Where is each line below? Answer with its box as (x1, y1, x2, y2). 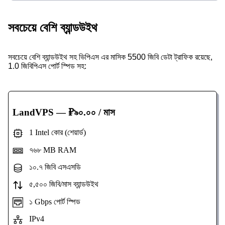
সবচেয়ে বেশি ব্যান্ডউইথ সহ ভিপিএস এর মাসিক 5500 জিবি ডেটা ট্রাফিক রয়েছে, (8, 52, 212, 61)
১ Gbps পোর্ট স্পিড (23, 197, 80, 206)
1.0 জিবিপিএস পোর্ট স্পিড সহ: (8, 61, 86, 70)
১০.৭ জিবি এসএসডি (23, 162, 81, 171)
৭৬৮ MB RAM (23, 145, 76, 154)
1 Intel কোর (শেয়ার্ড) (23, 128, 86, 137)
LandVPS (13, 107, 54, 118)
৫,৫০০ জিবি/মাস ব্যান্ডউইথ (23, 180, 98, 189)
